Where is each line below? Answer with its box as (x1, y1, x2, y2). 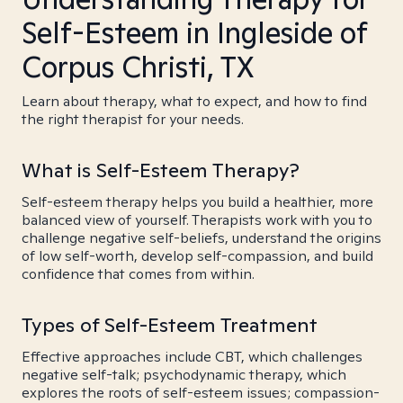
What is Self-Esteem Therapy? (22, 157, 300, 183)
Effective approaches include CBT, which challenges (22, 347, 363, 366)
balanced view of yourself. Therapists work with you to (22, 210, 372, 229)
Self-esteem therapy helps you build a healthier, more (22, 193, 373, 211)
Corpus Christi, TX (22, 48, 254, 85)
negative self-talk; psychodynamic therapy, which (22, 365, 346, 384)
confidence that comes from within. (22, 264, 255, 283)
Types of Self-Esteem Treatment (22, 312, 318, 337)
